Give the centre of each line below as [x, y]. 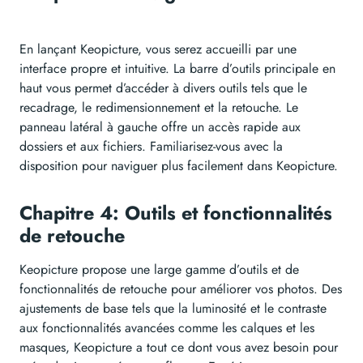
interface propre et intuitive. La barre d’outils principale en [177, 69]
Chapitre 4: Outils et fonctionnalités [176, 214]
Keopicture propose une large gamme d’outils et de [159, 270]
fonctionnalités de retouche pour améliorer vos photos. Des [181, 289]
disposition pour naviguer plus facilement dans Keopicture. [179, 166]
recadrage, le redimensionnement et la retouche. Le [159, 108]
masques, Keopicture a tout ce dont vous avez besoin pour [179, 348]
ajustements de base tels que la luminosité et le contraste [173, 309]
